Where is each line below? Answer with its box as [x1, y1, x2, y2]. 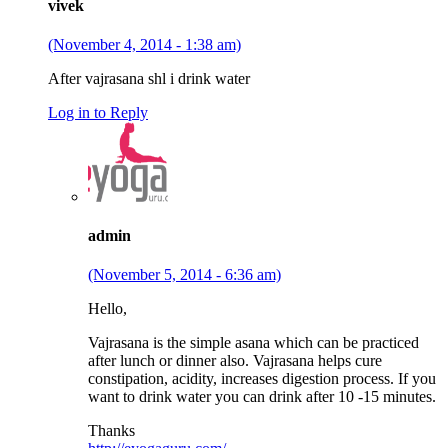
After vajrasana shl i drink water [48, 69, 250, 87]
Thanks [88, 422, 135, 440]
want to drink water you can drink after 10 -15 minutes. [88, 388, 436, 406]
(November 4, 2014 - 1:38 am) [48, 35, 241, 53]
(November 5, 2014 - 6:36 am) [88, 266, 281, 284]
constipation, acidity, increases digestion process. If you [88, 370, 436, 388]
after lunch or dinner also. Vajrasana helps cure [88, 352, 382, 370]
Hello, [88, 300, 127, 318]
